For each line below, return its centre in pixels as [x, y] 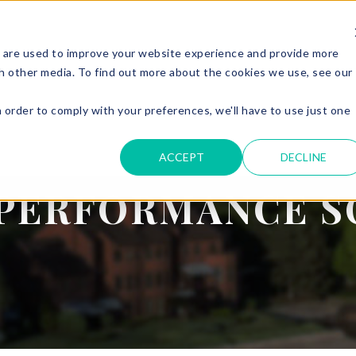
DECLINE [304, 157]
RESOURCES [244, 72]
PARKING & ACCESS [136, 72]
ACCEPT [181, 157]
